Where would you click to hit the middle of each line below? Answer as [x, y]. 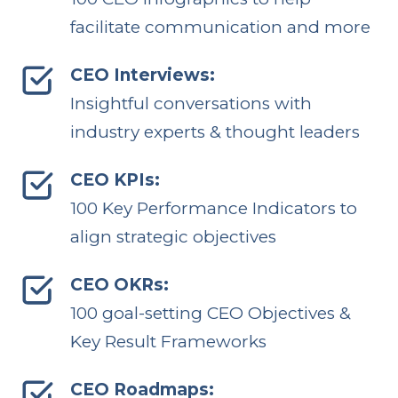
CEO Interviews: [142, 75]
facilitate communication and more [220, 27]
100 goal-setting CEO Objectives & [210, 313]
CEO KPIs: [115, 179]
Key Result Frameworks [168, 341]
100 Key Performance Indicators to [213, 208]
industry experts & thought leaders [215, 131]
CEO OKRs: [119, 284]
